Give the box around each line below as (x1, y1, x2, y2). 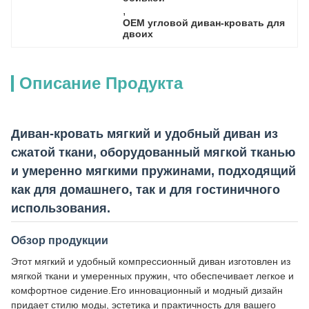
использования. (11, 201, 110, 215)
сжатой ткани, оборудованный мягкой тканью (11, 146, 295, 159)
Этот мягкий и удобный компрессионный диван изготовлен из (11, 256, 290, 267)
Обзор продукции (11, 235, 108, 246)
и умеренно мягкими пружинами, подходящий (11, 164, 296, 178)
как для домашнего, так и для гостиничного (11, 183, 280, 197)
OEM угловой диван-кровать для (123, 17, 286, 28)
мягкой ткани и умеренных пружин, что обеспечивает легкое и (11, 270, 294, 281)
